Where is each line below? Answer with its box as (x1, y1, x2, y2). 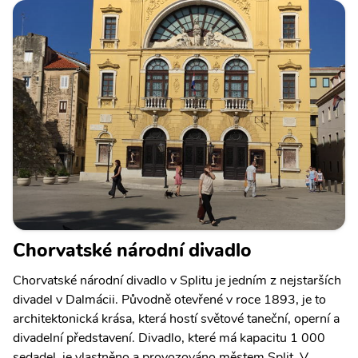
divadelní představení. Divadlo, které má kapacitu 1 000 (13, 329, 325, 348)
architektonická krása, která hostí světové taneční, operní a (13, 310, 340, 328)
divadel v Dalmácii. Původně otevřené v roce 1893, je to (13, 291, 326, 309)
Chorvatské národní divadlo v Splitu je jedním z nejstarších (13, 272, 341, 290)
